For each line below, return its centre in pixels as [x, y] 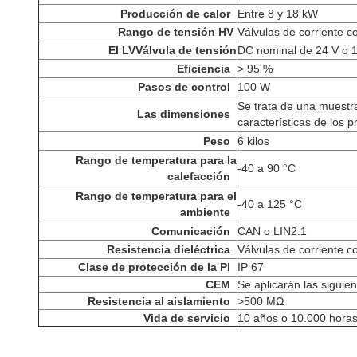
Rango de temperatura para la [156, 160]
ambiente [205, 212]
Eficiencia [204, 69]
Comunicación [191, 231]
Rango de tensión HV [176, 32]
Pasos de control [184, 87]
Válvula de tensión [186, 50]
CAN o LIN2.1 [272, 231]
